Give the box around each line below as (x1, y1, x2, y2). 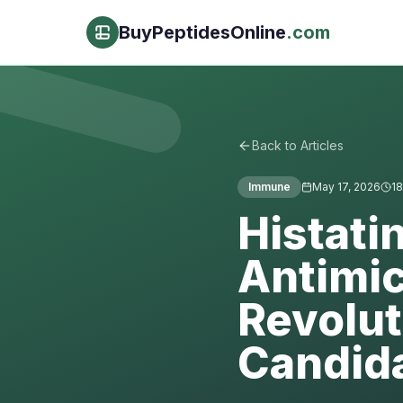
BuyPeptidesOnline (119, 22, 286, 43)
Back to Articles (252, 138, 344, 153)
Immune (248, 180, 291, 193)
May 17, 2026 (312, 180, 381, 193)
